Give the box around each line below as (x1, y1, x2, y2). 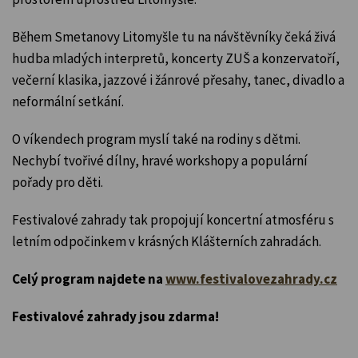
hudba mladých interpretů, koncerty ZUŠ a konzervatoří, (12, 49, 340, 67)
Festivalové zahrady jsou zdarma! (12, 307, 219, 325)
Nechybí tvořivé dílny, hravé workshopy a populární (12, 151, 308, 169)
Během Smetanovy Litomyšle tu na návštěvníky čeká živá (12, 27, 336, 46)
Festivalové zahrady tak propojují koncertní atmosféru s (12, 210, 334, 229)
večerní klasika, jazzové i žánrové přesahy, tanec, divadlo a (12, 70, 344, 89)
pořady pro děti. (12, 173, 103, 191)
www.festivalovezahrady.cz (165, 269, 337, 288)
